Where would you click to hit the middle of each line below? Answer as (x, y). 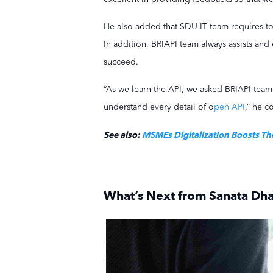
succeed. (121, 62)
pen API (229, 107)
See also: (123, 135)
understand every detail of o (159, 107)
